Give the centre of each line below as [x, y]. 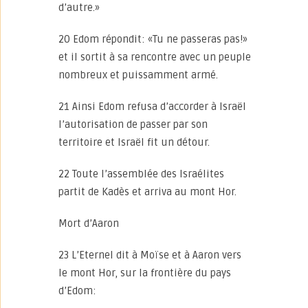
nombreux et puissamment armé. [138, 75]
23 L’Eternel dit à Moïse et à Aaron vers [150, 255]
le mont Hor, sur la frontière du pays [145, 273]
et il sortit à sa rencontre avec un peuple [155, 57]
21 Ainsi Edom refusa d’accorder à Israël [152, 107]
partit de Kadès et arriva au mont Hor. [147, 192]
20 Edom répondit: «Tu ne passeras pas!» [153, 39]
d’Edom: [77, 291]
